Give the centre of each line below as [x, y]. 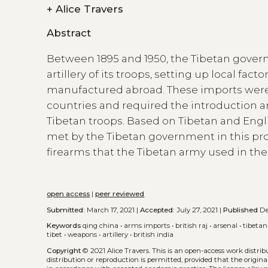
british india [154, 235]
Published [241, 210]
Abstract [69, 33]
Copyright [64, 250]
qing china [101, 226]
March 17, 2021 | [113, 210]
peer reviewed [120, 194]
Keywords [64, 226]
